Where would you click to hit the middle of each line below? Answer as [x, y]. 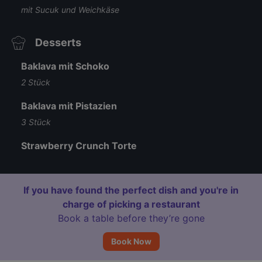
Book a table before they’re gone [131, 218]
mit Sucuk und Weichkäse [70, 10]
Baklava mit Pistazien [69, 106]
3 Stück [36, 122]
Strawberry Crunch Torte [79, 146]
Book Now [131, 241]
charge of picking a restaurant [131, 204]
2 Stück [36, 82]
